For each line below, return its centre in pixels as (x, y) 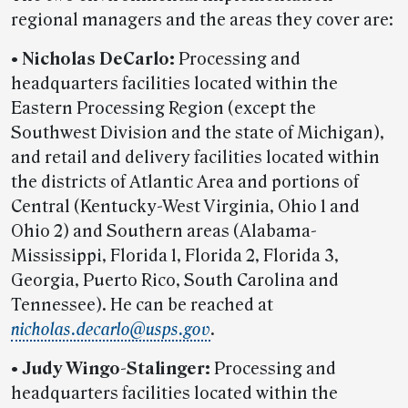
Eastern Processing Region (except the (163, 108)
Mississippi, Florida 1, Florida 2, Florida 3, (175, 256)
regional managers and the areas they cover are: (202, 20)
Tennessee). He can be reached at (142, 305)
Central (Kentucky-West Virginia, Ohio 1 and (185, 207)
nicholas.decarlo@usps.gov (111, 330)
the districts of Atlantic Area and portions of (185, 182)
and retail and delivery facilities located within (195, 158)
